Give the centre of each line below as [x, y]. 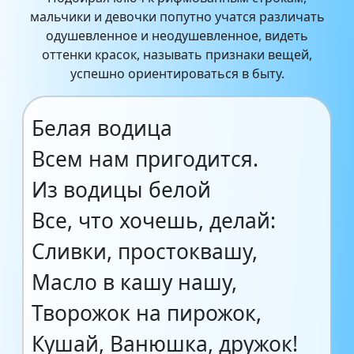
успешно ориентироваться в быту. [177, 73]
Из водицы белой [121, 190]
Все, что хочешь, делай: [154, 220]
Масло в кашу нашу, [134, 282]
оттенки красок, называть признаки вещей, [177, 55]
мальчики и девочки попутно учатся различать [177, 17]
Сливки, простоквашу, [145, 251]
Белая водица [102, 128]
